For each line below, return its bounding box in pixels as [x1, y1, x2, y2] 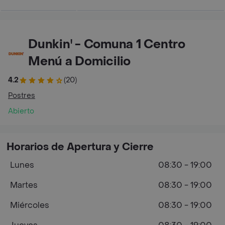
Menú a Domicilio [28, 54, 131, 69]
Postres [8, 91, 35, 100]
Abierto [8, 106, 34, 116]
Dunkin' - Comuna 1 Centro [28, 37, 185, 52]
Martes [10, 180, 38, 190]
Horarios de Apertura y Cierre [7, 141, 154, 154]
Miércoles [10, 200, 49, 210]
